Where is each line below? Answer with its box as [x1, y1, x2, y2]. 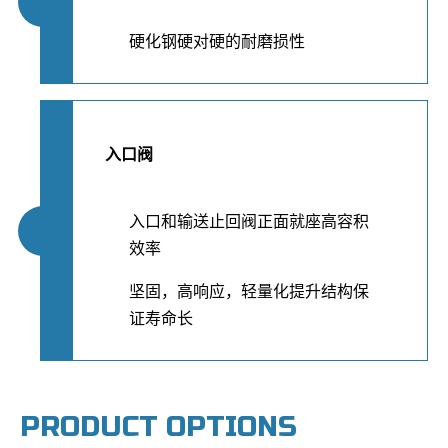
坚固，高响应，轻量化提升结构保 [129, 280, 369, 303]
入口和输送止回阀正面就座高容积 [129, 210, 369, 233]
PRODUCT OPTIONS [20, 410, 297, 444]
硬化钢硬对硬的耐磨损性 [129, 30, 305, 53]
